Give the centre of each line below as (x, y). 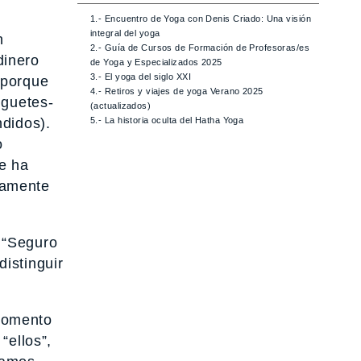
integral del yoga (125, 33)
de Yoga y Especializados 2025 (156, 62)
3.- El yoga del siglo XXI (141, 77)
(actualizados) (121, 106)
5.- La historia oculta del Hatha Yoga (167, 120)
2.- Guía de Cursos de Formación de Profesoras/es (200, 48)
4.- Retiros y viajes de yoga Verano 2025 (177, 91)
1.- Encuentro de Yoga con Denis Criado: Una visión (201, 19)
